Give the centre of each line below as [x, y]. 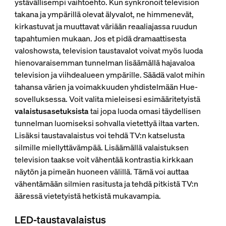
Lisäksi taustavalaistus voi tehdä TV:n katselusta [99, 135]
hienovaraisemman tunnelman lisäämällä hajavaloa [104, 63]
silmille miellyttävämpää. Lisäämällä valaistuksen [101, 147]
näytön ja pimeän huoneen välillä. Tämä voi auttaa [101, 172]
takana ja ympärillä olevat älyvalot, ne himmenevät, [104, 14]
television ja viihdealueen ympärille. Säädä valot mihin [109, 75]
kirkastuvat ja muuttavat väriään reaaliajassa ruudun [106, 26]
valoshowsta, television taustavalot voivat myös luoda [108, 50]
